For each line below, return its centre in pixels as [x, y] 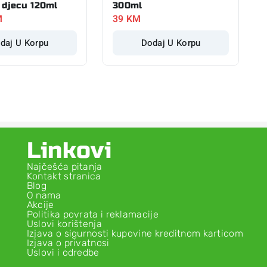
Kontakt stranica [64, 176]
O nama [44, 195]
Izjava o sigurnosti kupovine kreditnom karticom [135, 233]
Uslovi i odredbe [63, 252]
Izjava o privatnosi [68, 243]
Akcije [40, 205]
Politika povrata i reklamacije [92, 214]
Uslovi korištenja [64, 224]
